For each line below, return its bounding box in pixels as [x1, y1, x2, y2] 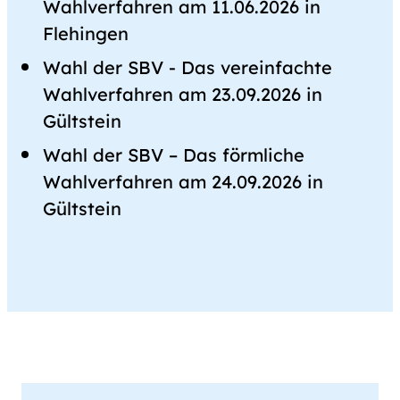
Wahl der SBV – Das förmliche [43, 144, 304, 167]
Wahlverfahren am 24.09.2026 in [43, 171, 323, 194]
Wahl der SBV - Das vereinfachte [43, 56, 332, 79]
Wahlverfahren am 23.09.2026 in [43, 83, 322, 106]
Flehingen [43, 22, 129, 46]
